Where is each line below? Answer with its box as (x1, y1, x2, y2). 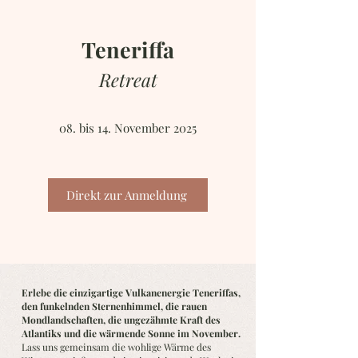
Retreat (98, 67, 157, 92)
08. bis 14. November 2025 (59, 120, 197, 136)
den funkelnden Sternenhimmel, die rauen (22, 300, 207, 312)
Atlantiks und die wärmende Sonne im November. (22, 327, 241, 340)
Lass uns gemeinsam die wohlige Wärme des (22, 340, 211, 353)
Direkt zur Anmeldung (66, 186, 187, 203)
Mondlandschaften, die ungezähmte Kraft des (22, 313, 221, 326)
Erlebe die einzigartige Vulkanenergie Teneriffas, (22, 286, 241, 299)
